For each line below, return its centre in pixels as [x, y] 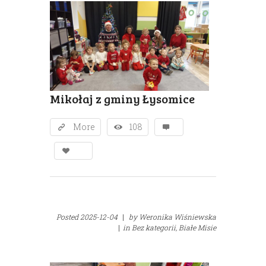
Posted [68, 217]
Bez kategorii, [154, 228]
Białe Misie [197, 228]
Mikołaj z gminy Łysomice [122, 99]
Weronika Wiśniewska [178, 217]
